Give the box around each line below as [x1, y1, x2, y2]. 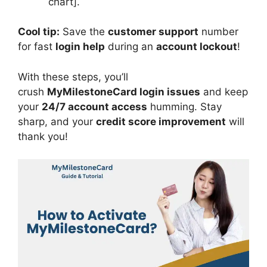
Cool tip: [18, 26, 60, 38]
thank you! [18, 130, 68, 142]
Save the [60, 26, 108, 38]
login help [55, 41, 105, 52]
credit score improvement [96, 115, 226, 128]
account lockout [156, 41, 237, 52]
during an [105, 41, 156, 52]
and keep [200, 85, 248, 98]
